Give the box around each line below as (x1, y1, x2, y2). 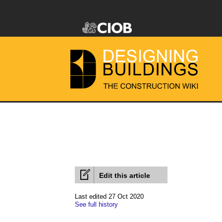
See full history (75, 201, 118, 208)
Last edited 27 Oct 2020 (75, 193, 144, 200)
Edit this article (99, 171, 150, 179)
